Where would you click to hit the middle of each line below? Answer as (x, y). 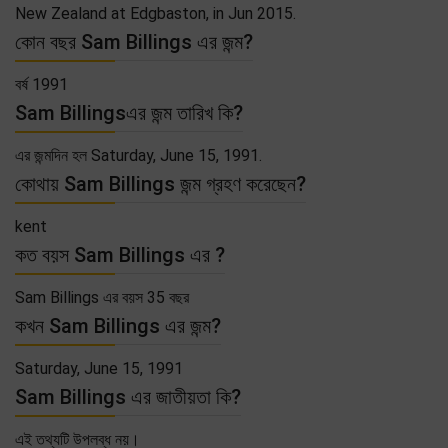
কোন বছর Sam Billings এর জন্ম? (134, 41)
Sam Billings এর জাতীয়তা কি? (128, 396)
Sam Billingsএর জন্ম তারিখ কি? (129, 112)
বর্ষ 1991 (41, 84)
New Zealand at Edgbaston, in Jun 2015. (155, 13)
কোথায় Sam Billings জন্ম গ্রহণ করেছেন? (160, 183)
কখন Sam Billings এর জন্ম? (118, 325)
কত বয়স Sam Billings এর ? (120, 254)
